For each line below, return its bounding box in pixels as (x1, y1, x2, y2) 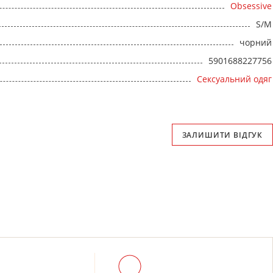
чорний (239, 37, 272, 49)
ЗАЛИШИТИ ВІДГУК (182, 129, 263, 140)
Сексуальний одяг (197, 73, 272, 85)
